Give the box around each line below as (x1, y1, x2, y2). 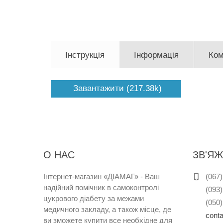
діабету (80, 194, 106, 203)
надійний (43, 183, 73, 192)
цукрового (43, 194, 78, 203)
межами (117, 194, 144, 203)
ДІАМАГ (108, 172, 134, 181)
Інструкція (65, 49, 105, 60)
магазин (75, 172, 102, 181)
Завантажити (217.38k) (70, 83, 162, 93)
